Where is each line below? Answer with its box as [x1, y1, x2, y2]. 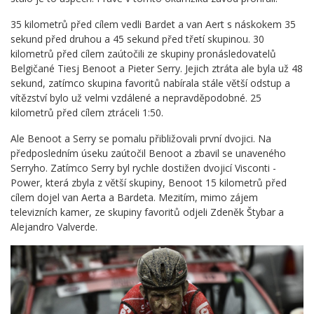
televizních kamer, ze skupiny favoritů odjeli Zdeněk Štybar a [11, 205, 284, 219]
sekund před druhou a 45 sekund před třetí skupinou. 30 [11, 32, 264, 46]
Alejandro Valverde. [11, 219, 100, 233]
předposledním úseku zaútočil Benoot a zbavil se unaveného [11, 146, 286, 160]
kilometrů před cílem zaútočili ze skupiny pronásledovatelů [11, 46, 276, 60]
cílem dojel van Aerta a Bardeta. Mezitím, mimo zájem [11, 190, 258, 204]
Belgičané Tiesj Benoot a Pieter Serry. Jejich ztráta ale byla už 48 [11, 61, 303, 75]
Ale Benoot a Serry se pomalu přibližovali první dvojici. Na [11, 131, 271, 145]
